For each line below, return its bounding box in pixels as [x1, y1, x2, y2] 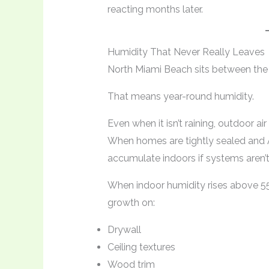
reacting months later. [107, 4, 203, 16]
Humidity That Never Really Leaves [107, 46, 265, 58]
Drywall [107, 224, 141, 236]
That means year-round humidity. [107, 91, 254, 103]
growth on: [107, 197, 155, 209]
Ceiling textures [107, 241, 175, 253]
